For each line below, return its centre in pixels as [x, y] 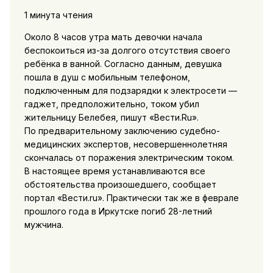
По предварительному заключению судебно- [122, 130]
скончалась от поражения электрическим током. [129, 157]
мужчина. [44, 224]
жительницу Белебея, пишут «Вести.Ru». [111, 117]
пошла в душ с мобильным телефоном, [107, 77]
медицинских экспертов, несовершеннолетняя [126, 144]
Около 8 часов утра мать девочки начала [113, 37]
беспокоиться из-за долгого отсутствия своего [127, 50]
